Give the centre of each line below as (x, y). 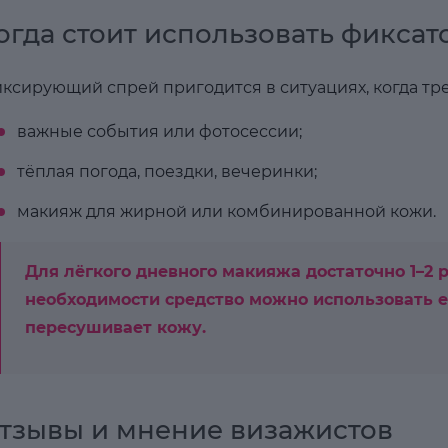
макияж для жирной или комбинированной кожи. (226, 211)
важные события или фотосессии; (159, 131)
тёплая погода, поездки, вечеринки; (166, 171)
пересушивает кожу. (115, 327)
